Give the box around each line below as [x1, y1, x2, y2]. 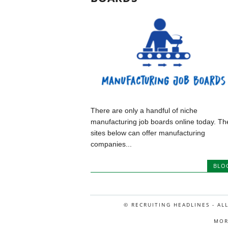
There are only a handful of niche [90, 106, 197, 115]
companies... [90, 140, 132, 149]
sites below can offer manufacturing [90, 129, 205, 137]
